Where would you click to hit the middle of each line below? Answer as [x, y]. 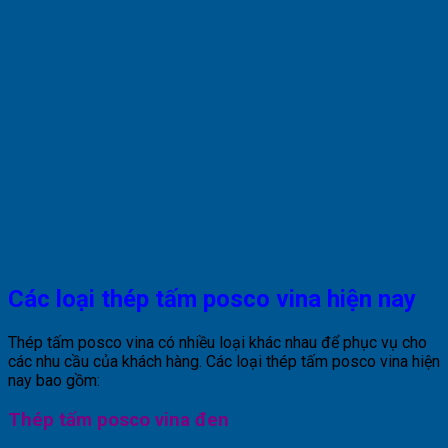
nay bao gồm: [54, 381]
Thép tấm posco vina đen [118, 419]
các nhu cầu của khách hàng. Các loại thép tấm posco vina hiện [224, 362]
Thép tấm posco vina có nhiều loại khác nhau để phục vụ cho [217, 343]
